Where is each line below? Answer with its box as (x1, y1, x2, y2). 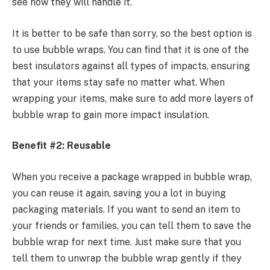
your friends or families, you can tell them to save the (12, 219, 251, 231)
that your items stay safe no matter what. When (12, 76, 225, 88)
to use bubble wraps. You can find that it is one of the (12, 43, 249, 55)
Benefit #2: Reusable (12, 140, 111, 152)
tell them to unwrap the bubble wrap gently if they (12, 252, 242, 264)
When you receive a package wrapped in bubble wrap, (12, 171, 252, 183)
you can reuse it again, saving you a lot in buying (12, 187, 226, 199)
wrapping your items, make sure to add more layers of (12, 92, 254, 104)
